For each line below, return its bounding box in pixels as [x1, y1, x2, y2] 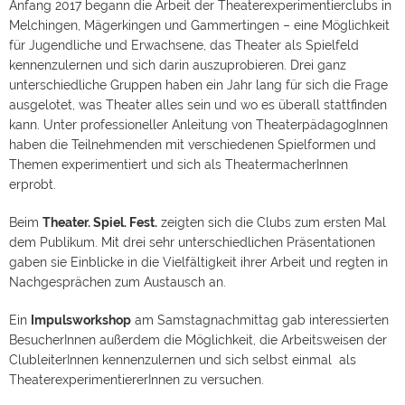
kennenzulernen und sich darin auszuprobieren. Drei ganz [9, 58, 346, 72]
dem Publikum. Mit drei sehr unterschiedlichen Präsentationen [9, 235, 375, 250]
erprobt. [9, 177, 56, 192]
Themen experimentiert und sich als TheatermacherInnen [9, 157, 348, 172]
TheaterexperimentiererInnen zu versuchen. [9, 372, 264, 387]
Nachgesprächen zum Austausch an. [9, 275, 226, 289]
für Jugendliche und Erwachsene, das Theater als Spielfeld [9, 38, 359, 52]
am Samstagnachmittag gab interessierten [131, 313, 389, 327]
